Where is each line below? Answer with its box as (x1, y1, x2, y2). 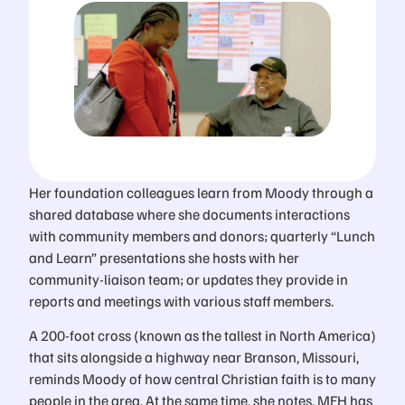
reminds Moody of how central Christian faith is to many (29, 369, 376, 389)
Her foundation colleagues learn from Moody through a (29, 182, 373, 202)
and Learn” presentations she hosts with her (29, 247, 299, 267)
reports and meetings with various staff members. (29, 290, 334, 310)
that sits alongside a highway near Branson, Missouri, (29, 347, 359, 367)
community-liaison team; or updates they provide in (29, 268, 348, 288)
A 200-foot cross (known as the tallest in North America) (29, 325, 376, 345)
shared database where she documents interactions (29, 203, 350, 223)
